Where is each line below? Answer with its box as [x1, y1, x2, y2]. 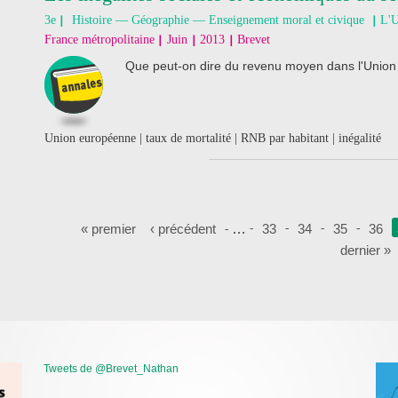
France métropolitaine [44, 33, 155, 46]
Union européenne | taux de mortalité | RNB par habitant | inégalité [44, 131, 381, 145]
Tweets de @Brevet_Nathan [44, 362, 179, 375]
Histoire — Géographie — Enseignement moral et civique [72, 13, 364, 27]
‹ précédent [150, 221, 216, 236]
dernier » [339, 243, 391, 258]
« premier [81, 221, 136, 236]
